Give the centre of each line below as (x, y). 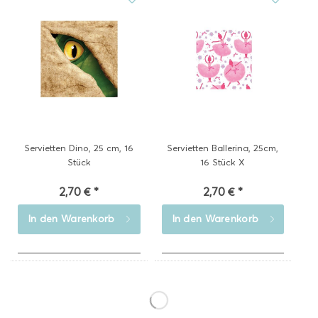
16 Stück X (223, 162)
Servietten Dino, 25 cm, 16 (79, 148)
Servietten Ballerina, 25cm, (223, 148)
